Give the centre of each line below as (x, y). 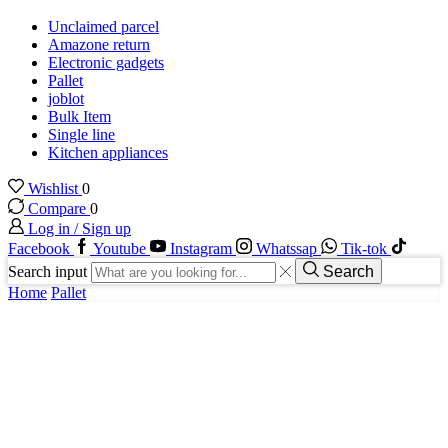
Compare (59, 209)
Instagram (201, 249)
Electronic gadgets (106, 63)
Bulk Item (79, 117)
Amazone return (99, 45)
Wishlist (55, 189)
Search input (47, 272)
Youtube (119, 249)
